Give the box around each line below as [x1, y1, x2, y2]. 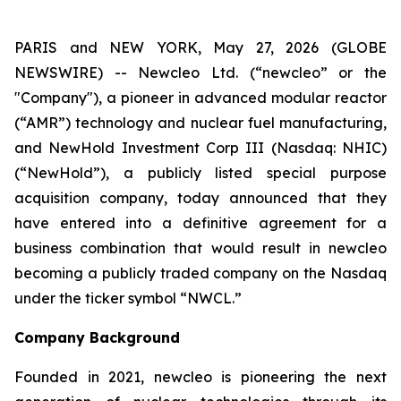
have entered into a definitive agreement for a [14, 214, 387, 232]
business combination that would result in [14, 239, 328, 257]
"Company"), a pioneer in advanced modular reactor [14, 89, 387, 107]
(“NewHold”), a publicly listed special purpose [14, 164, 387, 182]
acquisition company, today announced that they [14, 189, 387, 207]
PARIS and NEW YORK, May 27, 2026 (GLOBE [14, 38, 387, 56]
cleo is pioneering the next [182, 368, 388, 386]
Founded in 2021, [14, 368, 154, 386]
